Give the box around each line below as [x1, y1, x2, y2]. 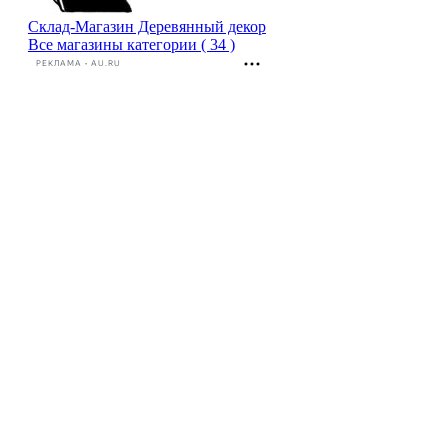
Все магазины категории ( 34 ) [27, 35, 235, 53]
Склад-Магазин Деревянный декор [27, 17, 266, 35]
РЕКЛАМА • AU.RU [35, 59, 121, 69]
